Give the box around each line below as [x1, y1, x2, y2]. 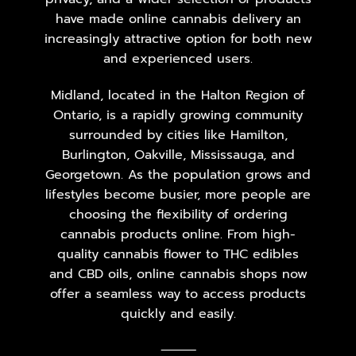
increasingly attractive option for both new [44, 29, 312, 48]
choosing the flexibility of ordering [68, 204, 288, 224]
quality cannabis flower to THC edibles [57, 244, 299, 264]
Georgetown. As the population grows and [45, 164, 311, 184]
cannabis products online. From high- [60, 224, 296, 244]
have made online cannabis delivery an [55, 9, 301, 29]
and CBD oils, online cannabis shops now [48, 264, 308, 284]
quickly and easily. [120, 304, 236, 323]
